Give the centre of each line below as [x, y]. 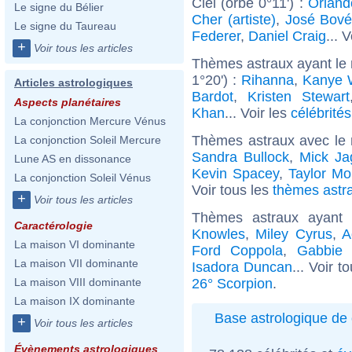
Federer [216, 36]
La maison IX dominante [75, 301]
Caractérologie [53, 225]
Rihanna [268, 80]
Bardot [213, 96]
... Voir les [258, 113]
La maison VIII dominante [78, 282]
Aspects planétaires [68, 102]
